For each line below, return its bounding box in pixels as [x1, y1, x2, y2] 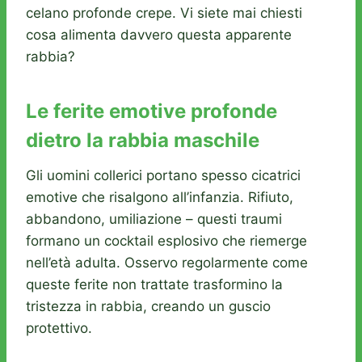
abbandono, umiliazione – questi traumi [26, 211, 282, 228]
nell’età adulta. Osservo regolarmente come [26, 255, 308, 271]
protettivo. [26, 320, 92, 337]
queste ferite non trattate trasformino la [26, 276, 283, 293]
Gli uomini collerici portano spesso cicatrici [26, 167, 301, 184]
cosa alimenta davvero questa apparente [26, 27, 292, 44]
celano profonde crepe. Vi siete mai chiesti [26, 5, 302, 22]
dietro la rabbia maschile [26, 128, 259, 153]
